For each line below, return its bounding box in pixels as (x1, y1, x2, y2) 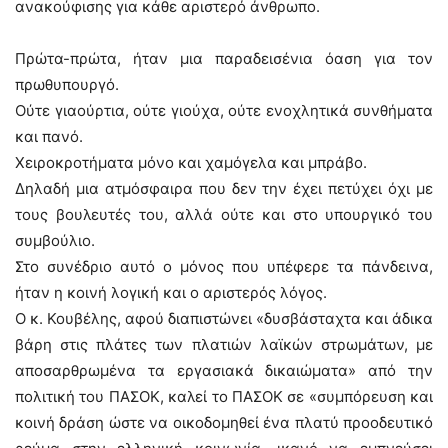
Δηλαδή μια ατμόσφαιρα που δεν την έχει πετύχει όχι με (15, 179, 433, 198)
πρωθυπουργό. (15, 75, 119, 94)
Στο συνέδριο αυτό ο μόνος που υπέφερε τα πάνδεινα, (15, 257, 433, 276)
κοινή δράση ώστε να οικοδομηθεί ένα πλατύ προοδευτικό (15, 413, 433, 432)
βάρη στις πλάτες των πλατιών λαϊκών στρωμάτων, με (15, 335, 433, 354)
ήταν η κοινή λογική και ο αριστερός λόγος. (15, 283, 327, 302)
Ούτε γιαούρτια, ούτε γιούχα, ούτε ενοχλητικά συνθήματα (15, 101, 433, 120)
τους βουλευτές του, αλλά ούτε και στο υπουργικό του (15, 205, 433, 224)
